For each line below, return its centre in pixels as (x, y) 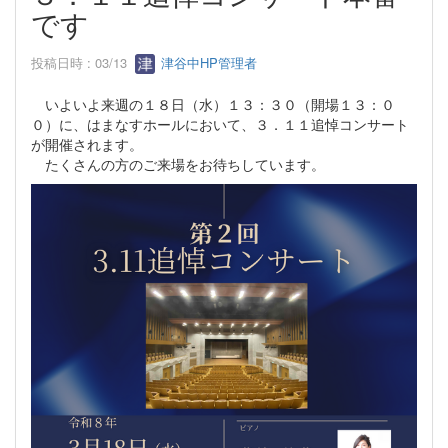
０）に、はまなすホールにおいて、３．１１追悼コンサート (220, 124)
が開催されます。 (87, 144)
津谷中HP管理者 (207, 62)
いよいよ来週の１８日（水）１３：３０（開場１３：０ (213, 104)
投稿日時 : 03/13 (83, 62)
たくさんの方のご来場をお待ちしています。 (178, 164)
